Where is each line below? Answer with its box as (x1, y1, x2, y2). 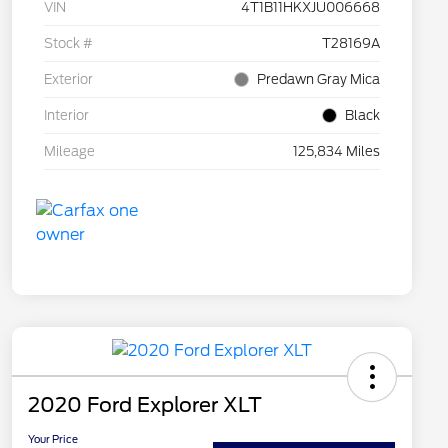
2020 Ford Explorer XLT (28, 393, 262, 418)
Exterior (44, 72, 93, 88)
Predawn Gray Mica (257, 72, 380, 88)
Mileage (44, 144, 95, 160)
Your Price (28, 433, 78, 446)
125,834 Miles (293, 144, 380, 160)
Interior (44, 108, 89, 124)
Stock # (44, 36, 93, 52)
